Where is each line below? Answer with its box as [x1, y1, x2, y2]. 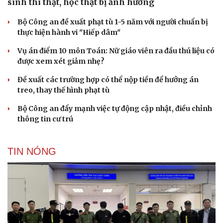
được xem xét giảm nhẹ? [17, 56, 105, 66]
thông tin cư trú [17, 114, 73, 123]
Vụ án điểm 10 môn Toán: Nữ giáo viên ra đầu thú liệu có [17, 46, 215, 55]
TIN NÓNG [7, 145, 56, 157]
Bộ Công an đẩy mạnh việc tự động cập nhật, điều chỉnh [17, 104, 212, 113]
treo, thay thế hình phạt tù [17, 85, 110, 95]
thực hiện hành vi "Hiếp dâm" [17, 27, 120, 37]
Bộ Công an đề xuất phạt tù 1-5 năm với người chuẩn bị [17, 17, 208, 26]
